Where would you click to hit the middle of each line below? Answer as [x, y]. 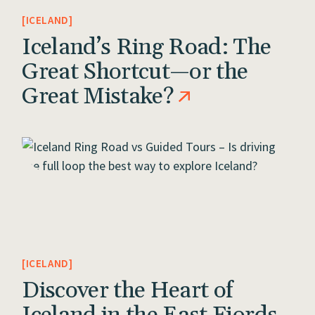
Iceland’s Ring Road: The [147, 47]
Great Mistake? [98, 96]
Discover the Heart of [128, 290]
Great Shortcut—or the [135, 72]
